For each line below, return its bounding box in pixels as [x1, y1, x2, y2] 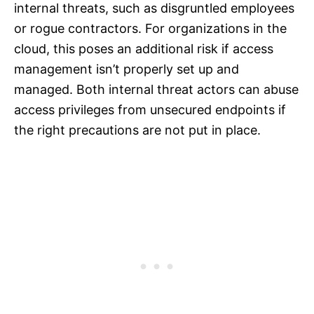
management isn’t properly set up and [14, 62, 239, 77]
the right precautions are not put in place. [14, 123, 261, 138]
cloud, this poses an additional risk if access [14, 41, 273, 57]
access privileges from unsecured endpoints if [14, 102, 286, 118]
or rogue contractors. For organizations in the [14, 21, 287, 36]
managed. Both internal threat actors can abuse [14, 82, 299, 97]
